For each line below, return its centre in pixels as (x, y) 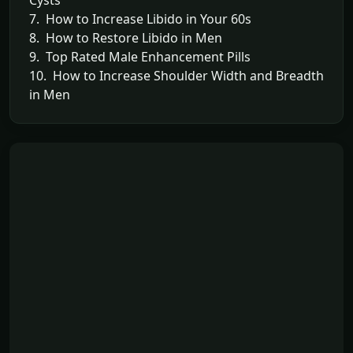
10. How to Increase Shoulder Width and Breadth (176, 75)
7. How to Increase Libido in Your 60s (140, 19)
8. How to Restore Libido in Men (126, 37)
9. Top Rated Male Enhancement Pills (140, 56)
